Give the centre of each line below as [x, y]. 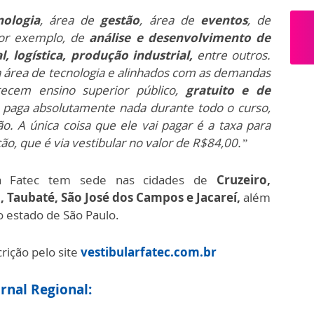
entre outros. [232, 55]
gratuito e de [228, 90]
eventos [224, 20]
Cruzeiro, [244, 179]
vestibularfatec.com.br [149, 252]
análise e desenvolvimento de [180, 37]
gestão [120, 20]
